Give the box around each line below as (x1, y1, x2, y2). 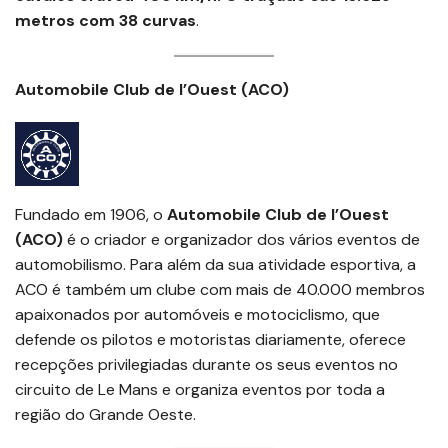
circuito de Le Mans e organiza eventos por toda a (15, 379, 385, 401)
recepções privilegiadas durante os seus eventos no (15, 354, 398, 376)
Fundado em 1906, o (15, 204, 163, 226)
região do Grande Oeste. (15, 404, 196, 426)
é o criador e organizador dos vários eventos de (67, 229, 420, 251)
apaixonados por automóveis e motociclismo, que (15, 304, 380, 326)
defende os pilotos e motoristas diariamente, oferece (15, 329, 406, 351)
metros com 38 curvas (15, 10, 196, 32)
